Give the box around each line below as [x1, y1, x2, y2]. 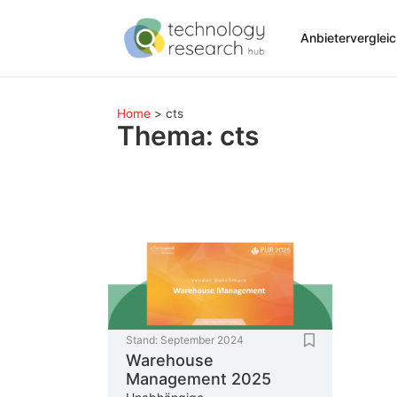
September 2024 [160, 332, 244, 346]
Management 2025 [126, 369, 271, 388]
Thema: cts [117, 120, 259, 152]
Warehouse [126, 350, 214, 370]
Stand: [126, 332, 158, 346]
